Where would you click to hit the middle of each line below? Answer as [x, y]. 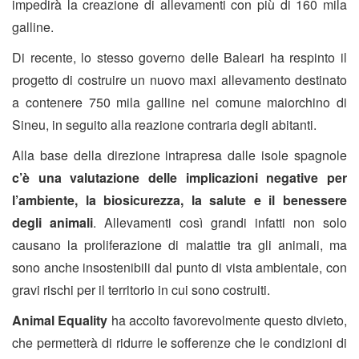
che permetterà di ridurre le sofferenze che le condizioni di [179, 343]
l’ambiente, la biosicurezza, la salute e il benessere [179, 200]
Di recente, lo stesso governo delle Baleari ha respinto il [179, 58]
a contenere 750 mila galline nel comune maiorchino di [179, 103]
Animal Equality [62, 321]
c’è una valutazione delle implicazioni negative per [179, 178]
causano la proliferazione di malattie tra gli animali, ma [179, 245]
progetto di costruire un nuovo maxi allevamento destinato [179, 80]
